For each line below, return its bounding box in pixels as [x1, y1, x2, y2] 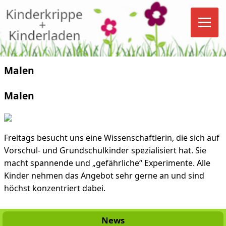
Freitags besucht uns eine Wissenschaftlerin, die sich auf [4, 132, 219, 143]
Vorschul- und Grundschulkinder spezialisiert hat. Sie [4, 145, 206, 156]
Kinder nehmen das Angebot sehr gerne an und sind [4, 170, 204, 181]
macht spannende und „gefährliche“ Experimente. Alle [4, 157, 210, 168]
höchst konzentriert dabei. [4, 183, 105, 194]
